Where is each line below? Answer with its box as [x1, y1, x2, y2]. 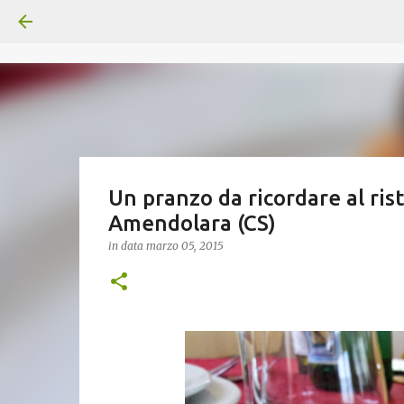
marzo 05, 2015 [145, 239, 224, 252]
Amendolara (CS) [107, 211, 276, 235]
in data [107, 239, 146, 252]
